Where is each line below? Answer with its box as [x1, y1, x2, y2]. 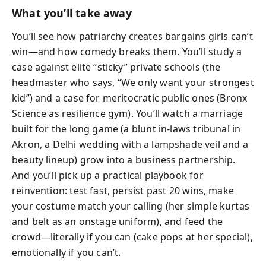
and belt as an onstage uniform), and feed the [12, 214, 223, 228]
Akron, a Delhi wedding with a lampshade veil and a [12, 137, 248, 151]
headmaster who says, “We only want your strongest [12, 75, 254, 89]
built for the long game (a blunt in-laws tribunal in [12, 122, 241, 135]
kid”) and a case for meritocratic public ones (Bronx [12, 91, 248, 104]
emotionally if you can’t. [12, 245, 121, 259]
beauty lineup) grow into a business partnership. [12, 153, 236, 166]
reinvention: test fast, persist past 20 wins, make [12, 183, 234, 197]
